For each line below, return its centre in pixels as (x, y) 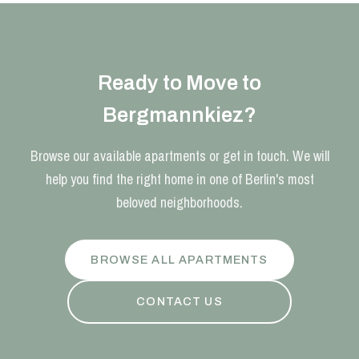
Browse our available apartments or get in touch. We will (179, 156)
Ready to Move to (179, 83)
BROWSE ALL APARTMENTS (179, 259)
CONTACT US (179, 302)
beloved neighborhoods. (179, 203)
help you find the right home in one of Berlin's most (179, 179)
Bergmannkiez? (179, 115)
